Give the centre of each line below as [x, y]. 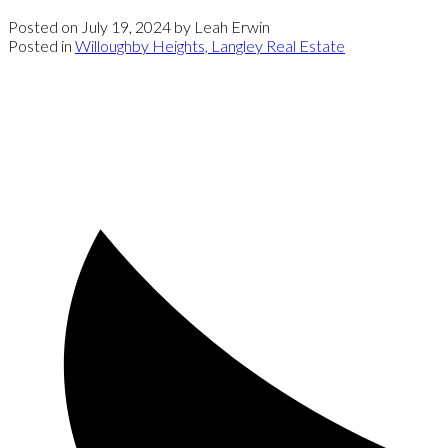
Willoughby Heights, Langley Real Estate [210, 45]
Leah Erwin [232, 26]
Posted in [40, 45]
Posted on [44, 26]
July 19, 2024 [126, 26]
